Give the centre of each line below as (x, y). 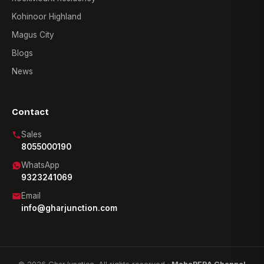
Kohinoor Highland (47, 17)
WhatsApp (40, 165)
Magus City (33, 35)
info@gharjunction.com (69, 208)
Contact (30, 112)
